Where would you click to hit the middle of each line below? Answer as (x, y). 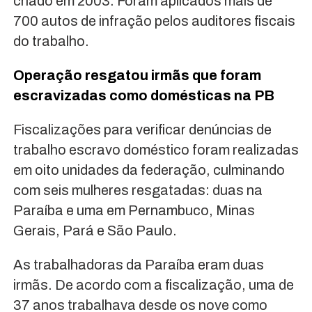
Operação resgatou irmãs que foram (137, 76)
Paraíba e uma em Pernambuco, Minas (134, 211)
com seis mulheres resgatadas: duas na (138, 190)
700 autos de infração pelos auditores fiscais (154, 21)
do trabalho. (51, 41)
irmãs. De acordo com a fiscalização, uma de (153, 285)
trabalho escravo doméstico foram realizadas (156, 150)
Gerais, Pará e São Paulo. (95, 231)
